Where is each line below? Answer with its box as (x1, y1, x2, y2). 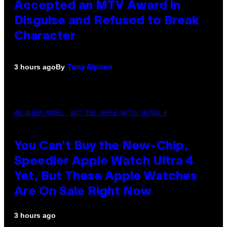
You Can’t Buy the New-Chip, (14, 140, 188, 152)
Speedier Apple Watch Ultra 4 (14, 156, 194, 167)
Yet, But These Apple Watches (14, 171, 197, 182)
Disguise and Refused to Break (14, 15, 199, 27)
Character (14, 30, 75, 42)
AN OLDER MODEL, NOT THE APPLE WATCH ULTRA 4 (14, 109, 167, 117)
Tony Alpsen (67, 64, 112, 71)
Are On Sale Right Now (14, 186, 152, 198)
